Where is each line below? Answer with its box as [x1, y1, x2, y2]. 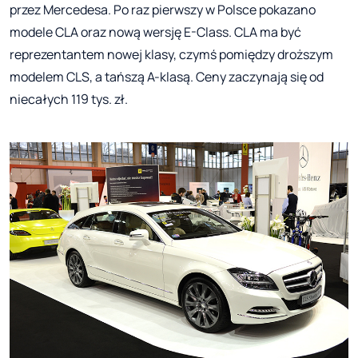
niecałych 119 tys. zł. [10, 89, 128, 108]
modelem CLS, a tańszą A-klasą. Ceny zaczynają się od [10, 67, 324, 86]
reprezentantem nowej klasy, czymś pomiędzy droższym [10, 45, 333, 63]
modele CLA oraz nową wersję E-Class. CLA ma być [10, 22, 301, 41]
